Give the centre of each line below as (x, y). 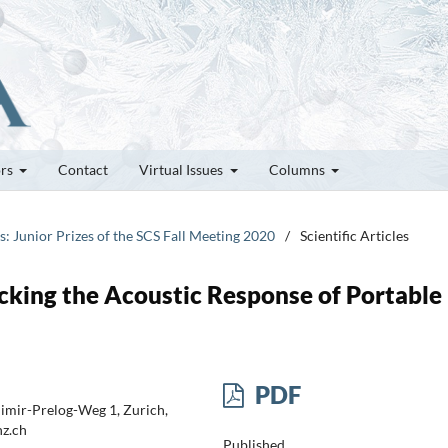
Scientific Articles (354, 235)
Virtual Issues (182, 169)
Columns (298, 169)
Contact (83, 169)
